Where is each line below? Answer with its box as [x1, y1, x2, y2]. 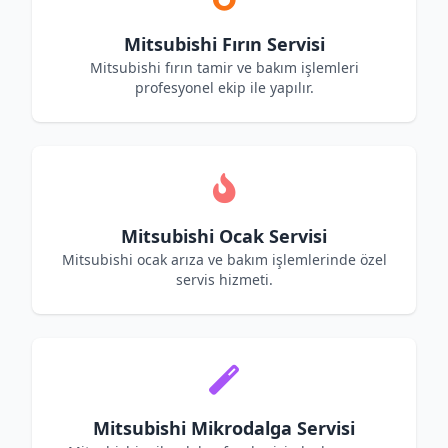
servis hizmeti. [175, 270, 273, 289]
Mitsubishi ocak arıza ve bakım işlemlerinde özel [61, 250, 387, 269]
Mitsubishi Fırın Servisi [123, 32, 325, 56]
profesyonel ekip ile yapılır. [134, 78, 314, 97]
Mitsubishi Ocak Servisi [121, 224, 327, 248]
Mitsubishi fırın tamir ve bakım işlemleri [89, 58, 359, 77]
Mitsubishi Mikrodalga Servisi [93, 416, 355, 440]
